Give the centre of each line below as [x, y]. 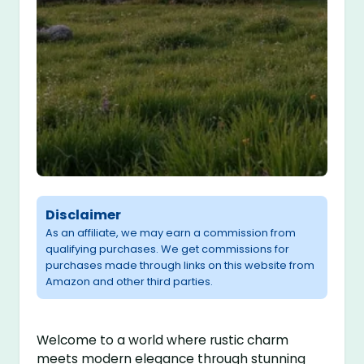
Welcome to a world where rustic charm [163, 340]
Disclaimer [84, 215]
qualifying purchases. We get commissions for [168, 249]
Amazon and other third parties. [130, 282]
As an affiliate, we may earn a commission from [171, 233]
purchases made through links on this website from [180, 266]
